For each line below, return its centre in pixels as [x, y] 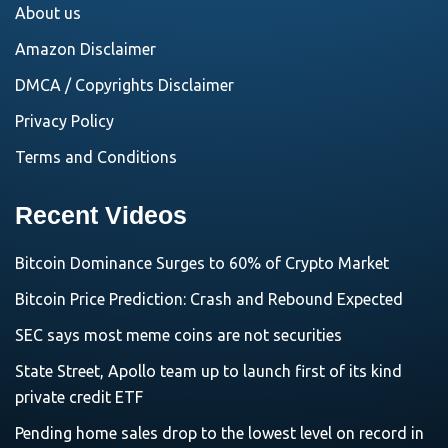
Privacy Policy [64, 121]
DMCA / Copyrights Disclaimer [124, 85]
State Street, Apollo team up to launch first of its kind [208, 371]
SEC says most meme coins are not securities [178, 335]
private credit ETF [79, 397]
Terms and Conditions [96, 157]
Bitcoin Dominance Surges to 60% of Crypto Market [202, 263]
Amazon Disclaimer [85, 49]
